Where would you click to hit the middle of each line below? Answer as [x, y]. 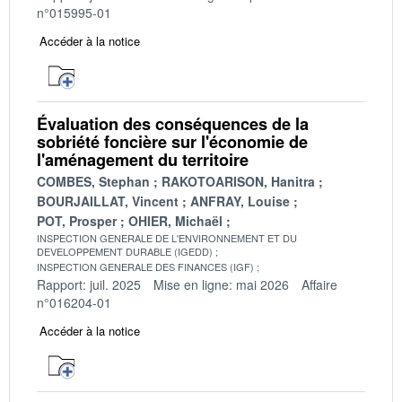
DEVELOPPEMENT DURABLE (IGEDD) [125, 251]
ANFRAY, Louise [240, 201]
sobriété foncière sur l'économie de [172, 141]
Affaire [319, 284]
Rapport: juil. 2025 [89, 284]
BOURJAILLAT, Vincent [108, 201]
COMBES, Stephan [93, 181]
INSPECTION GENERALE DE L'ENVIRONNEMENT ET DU [167, 237]
